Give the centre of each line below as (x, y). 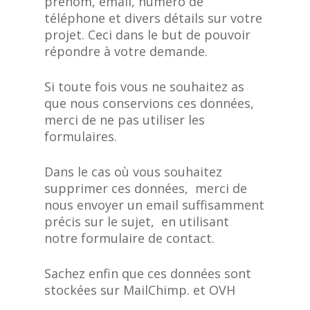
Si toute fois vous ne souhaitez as (145, 86)
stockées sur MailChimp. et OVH (140, 290)
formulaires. (81, 136)
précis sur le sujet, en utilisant (137, 221)
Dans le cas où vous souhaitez (135, 172)
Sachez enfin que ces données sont (148, 273)
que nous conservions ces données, (149, 103)
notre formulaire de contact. (130, 238)
